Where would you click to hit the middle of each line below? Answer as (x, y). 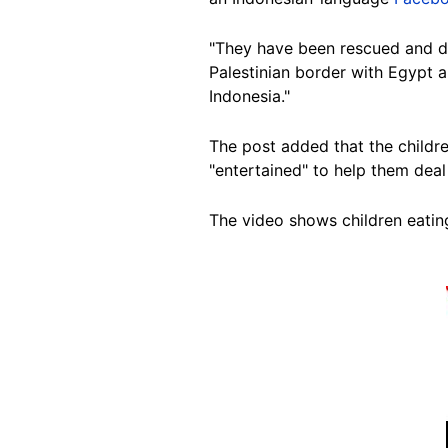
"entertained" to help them (309, 169)
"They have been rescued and (321, 47)
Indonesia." (249, 95)
